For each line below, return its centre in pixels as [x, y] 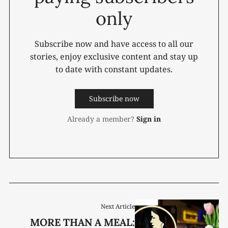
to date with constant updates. [114, 69]
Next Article [118, 207]
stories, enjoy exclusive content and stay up [114, 56]
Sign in [149, 119]
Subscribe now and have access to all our [114, 44]
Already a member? [101, 119]
